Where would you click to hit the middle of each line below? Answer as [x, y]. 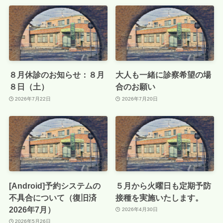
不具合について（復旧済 [53, 197]
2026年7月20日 [140, 99]
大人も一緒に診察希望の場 [164, 75]
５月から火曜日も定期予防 [164, 185]
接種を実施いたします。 [160, 197]
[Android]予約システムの [55, 185]
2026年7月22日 [33, 99]
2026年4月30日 [140, 210]
